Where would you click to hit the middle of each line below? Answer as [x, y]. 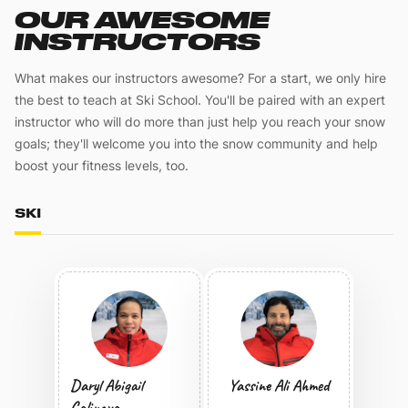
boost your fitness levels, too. [102, 165]
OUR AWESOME [142, 20]
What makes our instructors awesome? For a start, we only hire [200, 78]
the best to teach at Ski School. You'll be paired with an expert [200, 100]
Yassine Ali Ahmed [279, 385]
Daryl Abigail [107, 385]
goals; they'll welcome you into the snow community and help [196, 143]
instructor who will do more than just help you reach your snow [200, 122]
